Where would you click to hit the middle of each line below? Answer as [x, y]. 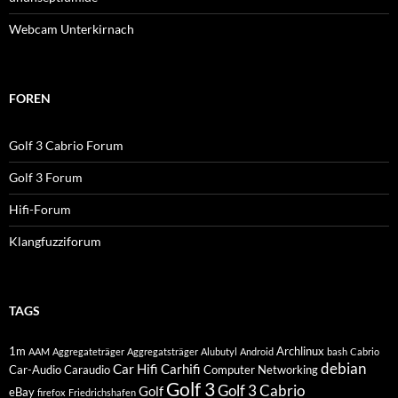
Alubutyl [219, 351]
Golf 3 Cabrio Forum [66, 145]
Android [257, 351]
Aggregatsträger [163, 351]
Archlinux [300, 351]
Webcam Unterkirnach [72, 29]
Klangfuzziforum [55, 241]
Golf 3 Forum [46, 177]
